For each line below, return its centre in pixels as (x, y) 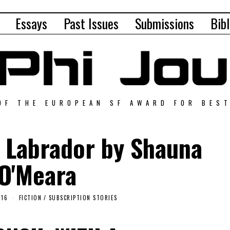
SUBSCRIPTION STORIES (83, 197)
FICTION (30, 197)
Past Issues (91, 23)
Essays (31, 23)
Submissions (165, 23)
